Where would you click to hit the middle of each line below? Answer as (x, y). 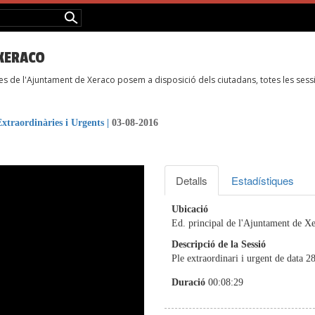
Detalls (192, 180)
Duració (190, 283)
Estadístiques (263, 180)
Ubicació (191, 209)
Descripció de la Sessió (219, 244)
